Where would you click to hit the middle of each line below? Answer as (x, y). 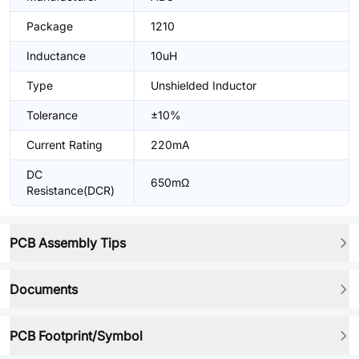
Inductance (56, 56)
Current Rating (65, 145)
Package (50, 26)
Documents (44, 289)
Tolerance (52, 115)
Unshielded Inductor (204, 85)
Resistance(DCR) (71, 190)
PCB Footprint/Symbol (76, 336)
